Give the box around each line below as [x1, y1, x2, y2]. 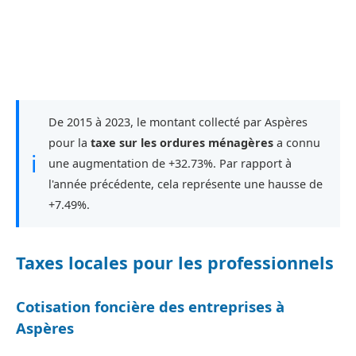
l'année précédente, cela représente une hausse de [48, 176, 323, 192]
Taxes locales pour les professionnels [16, 251, 334, 275]
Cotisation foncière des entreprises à [16, 296, 284, 317]
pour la [48, 134, 91, 150]
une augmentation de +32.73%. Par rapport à [48, 155, 292, 171]
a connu [273, 134, 320, 150]
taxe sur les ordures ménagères [91, 134, 273, 150]
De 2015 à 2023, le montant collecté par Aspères [48, 114, 308, 130]
